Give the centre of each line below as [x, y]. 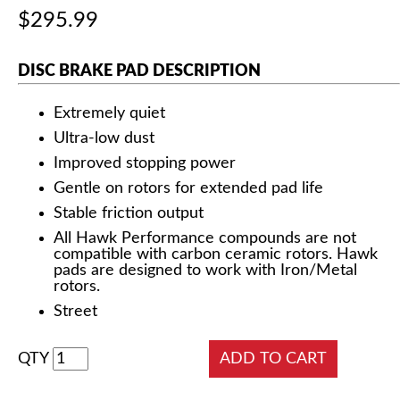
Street [75, 312]
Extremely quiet [109, 113]
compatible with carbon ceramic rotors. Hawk [216, 254]
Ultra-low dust [104, 138]
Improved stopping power [145, 163]
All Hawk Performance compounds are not [205, 238]
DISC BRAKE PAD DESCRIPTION [139, 72]
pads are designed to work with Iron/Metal [205, 271]
